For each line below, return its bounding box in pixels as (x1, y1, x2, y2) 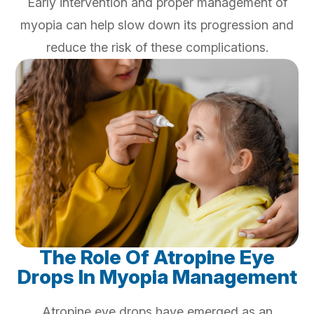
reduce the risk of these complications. (46, 40, 268, 55)
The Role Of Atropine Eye (39, 245, 275, 270)
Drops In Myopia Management (17, 265, 297, 289)
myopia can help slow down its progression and (20, 18, 294, 33)
